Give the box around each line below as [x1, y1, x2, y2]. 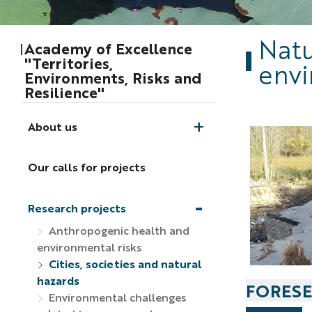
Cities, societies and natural [45, 256, 202, 271]
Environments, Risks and [24, 67, 202, 87]
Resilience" [24, 81, 104, 102]
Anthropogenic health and [45, 222, 189, 237]
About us [27, 118, 77, 134]
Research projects [27, 200, 126, 215]
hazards [36, 272, 79, 288]
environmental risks [36, 239, 141, 254]
